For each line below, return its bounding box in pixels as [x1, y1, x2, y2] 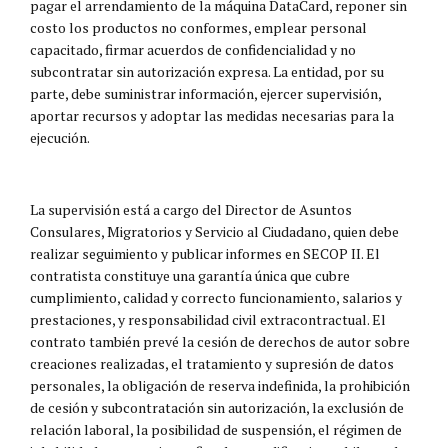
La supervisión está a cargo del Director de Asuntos [30, 199, 352, 219]
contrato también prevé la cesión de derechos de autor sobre [30, 331, 410, 351]
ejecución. [30, 127, 90, 147]
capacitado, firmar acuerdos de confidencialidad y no [30, 39, 356, 59]
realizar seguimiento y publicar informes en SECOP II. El [30, 243, 380, 263]
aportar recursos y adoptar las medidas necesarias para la [30, 105, 394, 125]
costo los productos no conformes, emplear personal [30, 17, 367, 37]
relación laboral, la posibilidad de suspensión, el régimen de [30, 419, 402, 439]
